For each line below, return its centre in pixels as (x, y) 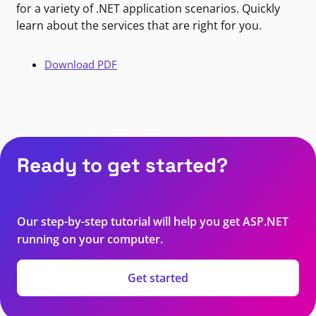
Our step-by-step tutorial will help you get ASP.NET (153, 222)
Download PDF (81, 65)
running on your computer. (90, 239)
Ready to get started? (122, 165)
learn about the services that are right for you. (139, 26)
